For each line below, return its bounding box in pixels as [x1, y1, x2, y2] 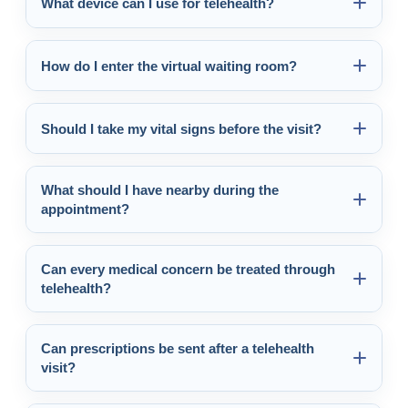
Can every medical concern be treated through [41, 261, 335, 277]
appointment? [41, 201, 129, 217]
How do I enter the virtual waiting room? [41, 57, 297, 74]
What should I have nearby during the [41, 182, 279, 198]
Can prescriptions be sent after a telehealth [41, 341, 314, 356]
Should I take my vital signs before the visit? [41, 120, 321, 137]
